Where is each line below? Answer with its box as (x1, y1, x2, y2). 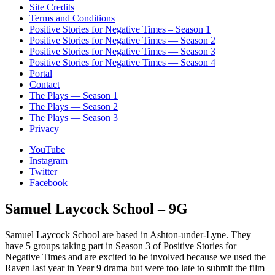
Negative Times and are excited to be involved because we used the (5, 252, 266, 263)
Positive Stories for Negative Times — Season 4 (29, 57, 215, 68)
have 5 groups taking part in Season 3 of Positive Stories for (5, 241, 236, 252)
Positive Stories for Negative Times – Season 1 (29, 24, 211, 35)
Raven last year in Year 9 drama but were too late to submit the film (5, 263, 265, 274)
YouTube (29, 144, 65, 155)
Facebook (29, 177, 68, 188)
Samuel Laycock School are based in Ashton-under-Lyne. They (5, 230, 251, 241)
